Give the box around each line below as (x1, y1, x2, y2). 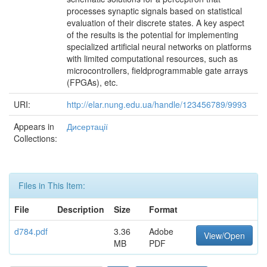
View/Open (204, 229, 245, 241)
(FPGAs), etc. (67, 76, 118, 88)
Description (57, 203, 104, 215)
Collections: (14, 132, 57, 144)
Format (149, 203, 178, 215)
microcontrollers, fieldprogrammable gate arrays (67, 64, 248, 76)
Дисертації (67, 120, 108, 132)
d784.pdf (14, 225, 48, 237)
